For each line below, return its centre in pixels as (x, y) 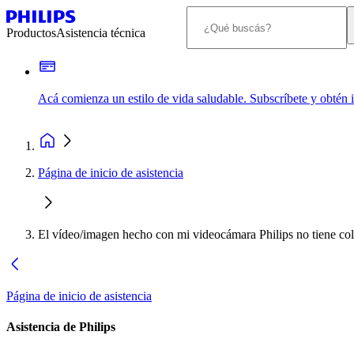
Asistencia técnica (101, 33)
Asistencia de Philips (61, 327)
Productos (31, 33)
